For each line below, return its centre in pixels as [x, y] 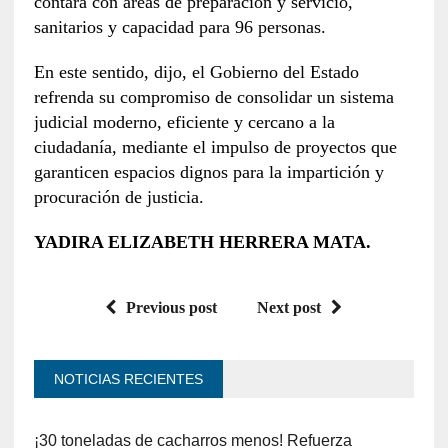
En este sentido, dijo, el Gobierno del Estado [196, 71]
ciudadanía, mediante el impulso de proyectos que [215, 146]
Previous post [172, 307]
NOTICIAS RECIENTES [128, 378]
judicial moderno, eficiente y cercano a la [184, 121]
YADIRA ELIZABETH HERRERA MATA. [202, 241]
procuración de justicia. [118, 196]
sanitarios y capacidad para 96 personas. [179, 26]
